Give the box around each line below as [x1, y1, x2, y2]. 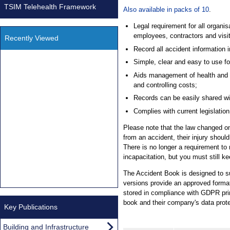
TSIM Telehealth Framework [4, 2, 96, 11]
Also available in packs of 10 [123, 6, 209, 14]
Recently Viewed [5, 33, 59, 42]
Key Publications [4, 202, 57, 211]
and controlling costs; [133, 81, 197, 89]
